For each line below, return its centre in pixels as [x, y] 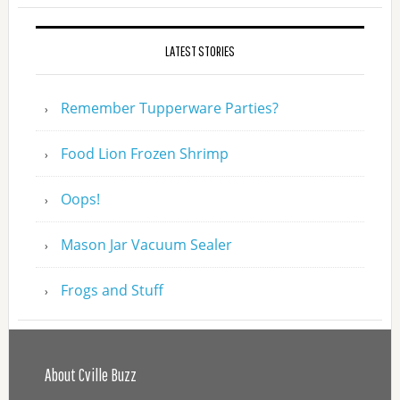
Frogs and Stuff [112, 291]
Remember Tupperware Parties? [169, 108]
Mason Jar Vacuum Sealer [146, 245]
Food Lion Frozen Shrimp [144, 154]
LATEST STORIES [200, 51]
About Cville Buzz [90, 375]
